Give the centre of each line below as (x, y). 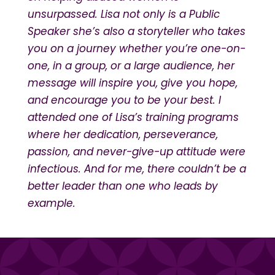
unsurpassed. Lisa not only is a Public (123, 14)
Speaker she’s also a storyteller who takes (136, 31)
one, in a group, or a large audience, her (131, 65)
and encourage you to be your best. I (124, 100)
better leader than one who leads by (122, 186)
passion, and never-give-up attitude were (136, 151)
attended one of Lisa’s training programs (133, 117)
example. (51, 203)
